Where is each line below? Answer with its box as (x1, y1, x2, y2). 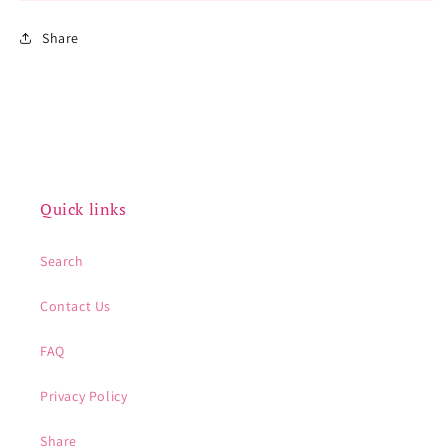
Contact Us (40, 297, 111, 316)
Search (40, 252, 84, 271)
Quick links (40, 198, 127, 221)
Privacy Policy (40, 387, 128, 406)
